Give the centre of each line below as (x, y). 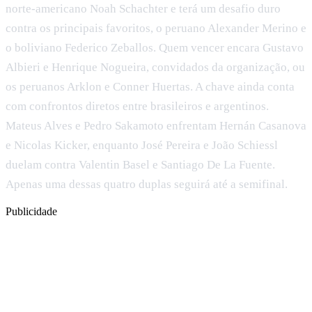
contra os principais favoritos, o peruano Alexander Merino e (156, 28)
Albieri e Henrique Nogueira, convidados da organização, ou (155, 67)
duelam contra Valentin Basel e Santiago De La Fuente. (140, 164)
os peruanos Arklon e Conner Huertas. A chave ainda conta (150, 86)
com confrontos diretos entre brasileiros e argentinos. (137, 106)
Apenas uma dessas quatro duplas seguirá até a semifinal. (147, 184)
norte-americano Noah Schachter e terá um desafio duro (143, 8)
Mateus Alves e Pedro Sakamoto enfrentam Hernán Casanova (156, 125)
